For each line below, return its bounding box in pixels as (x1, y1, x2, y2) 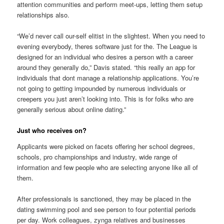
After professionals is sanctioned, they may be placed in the (17, 194, 191, 204)
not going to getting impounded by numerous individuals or (17, 83, 186, 93)
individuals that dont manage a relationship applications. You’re (17, 73, 199, 83)
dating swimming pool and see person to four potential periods (17, 204, 196, 214)
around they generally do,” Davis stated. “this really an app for (17, 62, 195, 72)
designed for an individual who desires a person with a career (17, 52, 193, 62)
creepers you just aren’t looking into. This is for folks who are (17, 94, 194, 104)
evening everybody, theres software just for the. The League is (17, 41, 198, 51)
